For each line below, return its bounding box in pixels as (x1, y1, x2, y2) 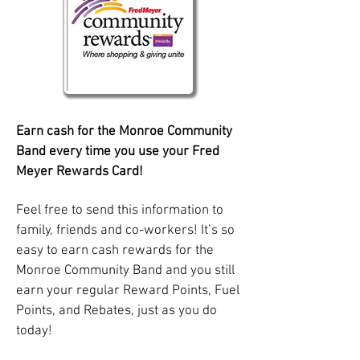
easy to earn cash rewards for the (16, 243, 214, 259)
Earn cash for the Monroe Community (16, 124, 232, 140)
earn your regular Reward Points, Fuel (16, 283, 239, 299)
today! (16, 323, 55, 339)
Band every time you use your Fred (16, 144, 219, 160)
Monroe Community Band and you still (16, 263, 235, 279)
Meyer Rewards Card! (16, 164, 146, 180)
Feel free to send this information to (16, 202, 223, 219)
